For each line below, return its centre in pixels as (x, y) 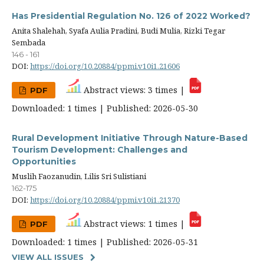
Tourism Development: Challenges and (100, 149)
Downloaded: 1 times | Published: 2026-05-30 (105, 108)
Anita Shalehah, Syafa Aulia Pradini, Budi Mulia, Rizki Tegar (118, 30)
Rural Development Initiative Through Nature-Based (130, 138)
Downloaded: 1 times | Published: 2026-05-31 (105, 242)
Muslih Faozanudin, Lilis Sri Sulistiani (79, 176)
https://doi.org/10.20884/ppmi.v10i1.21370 (105, 199)
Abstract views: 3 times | (135, 90)
